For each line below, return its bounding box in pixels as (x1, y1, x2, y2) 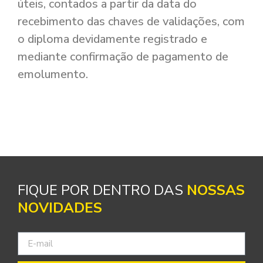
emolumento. (18, 66, 88, 82)
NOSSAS (187, 181, 245, 200)
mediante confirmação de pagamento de (18, 48, 228, 65)
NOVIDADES (18, 198, 102, 218)
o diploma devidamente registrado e (18, 31, 207, 47)
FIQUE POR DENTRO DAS (18, 181, 187, 200)
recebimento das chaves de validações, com (18, 13, 245, 29)
